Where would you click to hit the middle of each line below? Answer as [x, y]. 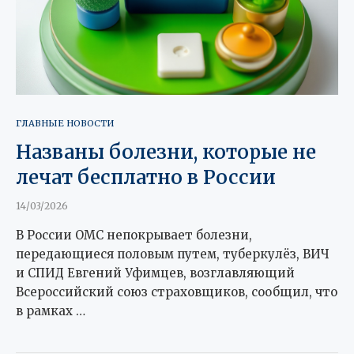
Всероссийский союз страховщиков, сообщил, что [177, 292]
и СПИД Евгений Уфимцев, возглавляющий [155, 273]
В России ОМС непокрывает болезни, [134, 235]
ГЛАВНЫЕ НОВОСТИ [65, 123]
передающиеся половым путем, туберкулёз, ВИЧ [173, 254]
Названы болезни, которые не [166, 152]
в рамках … [51, 311]
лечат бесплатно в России [146, 177]
